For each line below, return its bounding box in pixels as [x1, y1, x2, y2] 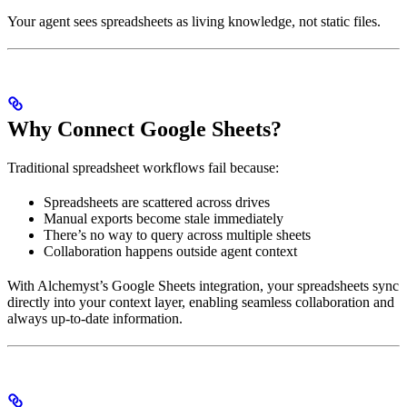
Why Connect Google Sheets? [7, 117, 282, 142]
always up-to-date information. [7, 311, 183, 327]
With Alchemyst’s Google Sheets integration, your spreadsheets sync [7, 278, 399, 294]
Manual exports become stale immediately [44, 211, 283, 227]
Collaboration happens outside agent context [44, 243, 297, 260]
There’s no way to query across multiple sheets [44, 227, 311, 243]
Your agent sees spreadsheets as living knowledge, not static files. [7, 14, 381, 30]
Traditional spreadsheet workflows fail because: [7, 160, 279, 176]
